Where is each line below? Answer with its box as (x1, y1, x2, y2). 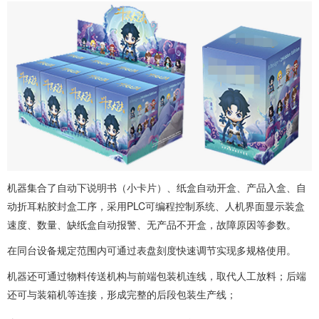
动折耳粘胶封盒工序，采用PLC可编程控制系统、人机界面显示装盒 (7, 198, 305, 213)
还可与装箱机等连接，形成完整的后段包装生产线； (7, 286, 236, 301)
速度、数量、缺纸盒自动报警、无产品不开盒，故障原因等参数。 (7, 216, 296, 231)
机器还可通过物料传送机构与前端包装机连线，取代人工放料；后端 (7, 268, 306, 283)
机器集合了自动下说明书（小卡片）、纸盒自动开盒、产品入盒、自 (7, 179, 306, 194)
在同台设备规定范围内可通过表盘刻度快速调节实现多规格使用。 (7, 242, 296, 257)
